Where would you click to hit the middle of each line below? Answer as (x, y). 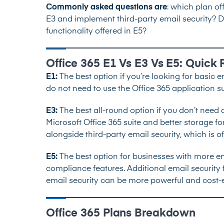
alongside (66, 135)
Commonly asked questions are (106, 7)
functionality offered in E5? (96, 31)
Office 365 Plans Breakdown (121, 213)
